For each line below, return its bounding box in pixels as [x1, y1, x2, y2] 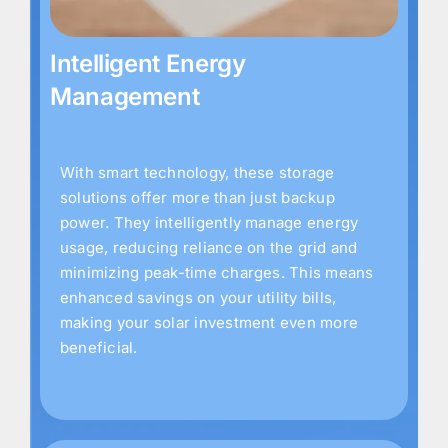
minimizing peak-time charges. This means [60, 263, 374, 283]
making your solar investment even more [60, 313, 359, 333]
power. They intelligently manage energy [60, 213, 359, 233]
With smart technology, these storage [60, 163, 335, 183]
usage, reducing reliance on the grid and [60, 238, 358, 258]
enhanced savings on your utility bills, [60, 288, 337, 308]
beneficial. [60, 338, 138, 358]
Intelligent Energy [50, 48, 246, 78]
